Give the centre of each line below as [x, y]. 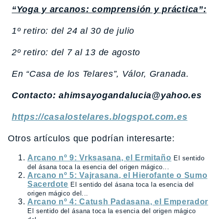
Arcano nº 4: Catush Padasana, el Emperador [118, 202]
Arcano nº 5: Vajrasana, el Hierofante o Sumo [118, 175]
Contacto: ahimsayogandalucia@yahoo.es [107, 96]
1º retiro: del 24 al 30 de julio [73, 31]
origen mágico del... [58, 194]
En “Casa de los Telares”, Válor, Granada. [100, 74]
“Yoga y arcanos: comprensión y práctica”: [109, 10]
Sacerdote [48, 184]
